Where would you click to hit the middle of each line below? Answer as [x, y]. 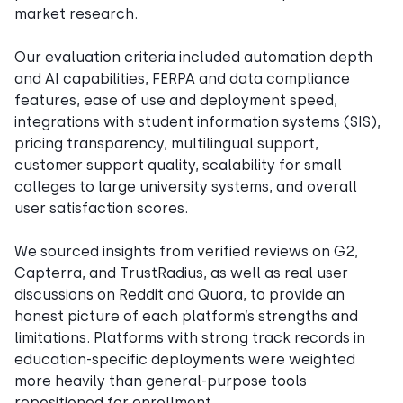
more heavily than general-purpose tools [161, 381]
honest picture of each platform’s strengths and [186, 316]
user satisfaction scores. [101, 208]
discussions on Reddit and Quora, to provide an [179, 294]
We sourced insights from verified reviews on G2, [186, 251]
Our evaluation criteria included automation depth [193, 57]
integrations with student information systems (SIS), [197, 121]
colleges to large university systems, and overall [186, 186]
